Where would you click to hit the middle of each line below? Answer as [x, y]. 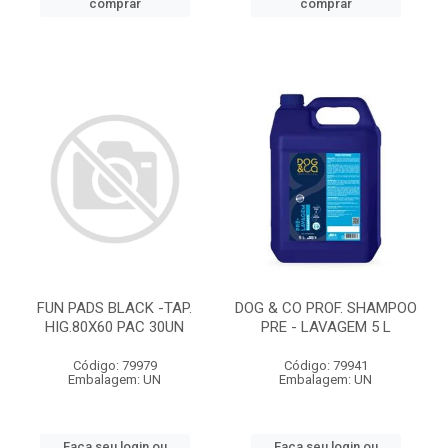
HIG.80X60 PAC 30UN [114, 327]
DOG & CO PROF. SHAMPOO [325, 308]
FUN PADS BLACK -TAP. [114, 308]
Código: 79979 [114, 365]
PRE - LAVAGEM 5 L [325, 327]
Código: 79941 [325, 365]
